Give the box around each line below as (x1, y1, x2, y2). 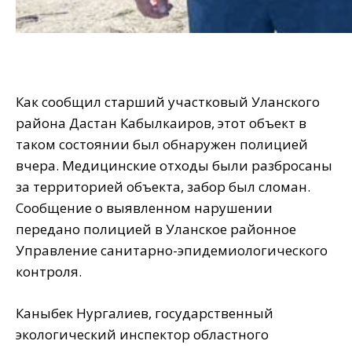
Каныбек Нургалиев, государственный (16, 304, 273, 323)
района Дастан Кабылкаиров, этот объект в (16, 114, 306, 133)
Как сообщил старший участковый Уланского (16, 93, 320, 112)
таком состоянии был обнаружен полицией (16, 135, 308, 154)
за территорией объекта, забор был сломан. (16, 178, 310, 196)
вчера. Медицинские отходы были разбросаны (16, 156, 332, 175)
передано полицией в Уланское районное (16, 220, 296, 239)
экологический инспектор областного (16, 325, 269, 344)
